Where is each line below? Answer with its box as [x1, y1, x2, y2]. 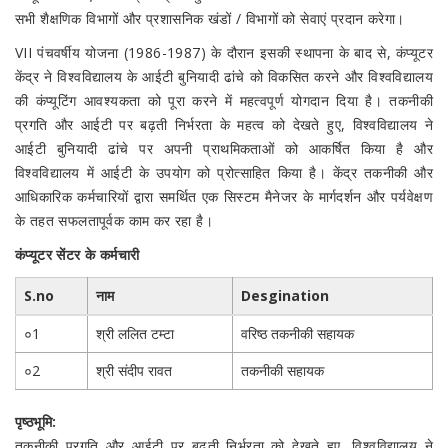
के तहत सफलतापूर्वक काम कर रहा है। [15, 211, 213, 231]
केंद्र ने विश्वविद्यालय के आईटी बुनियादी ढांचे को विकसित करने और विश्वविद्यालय [15, 67, 433, 87]
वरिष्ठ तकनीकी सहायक [241, 324, 354, 344]
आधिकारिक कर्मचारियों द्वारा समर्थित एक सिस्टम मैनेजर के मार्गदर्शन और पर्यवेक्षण [15, 187, 433, 207]
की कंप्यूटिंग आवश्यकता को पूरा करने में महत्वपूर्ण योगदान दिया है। [15, 91, 390, 111]
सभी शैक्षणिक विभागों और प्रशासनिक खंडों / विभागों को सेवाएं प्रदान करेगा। [15, 9, 405, 29]
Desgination [241, 286, 329, 306]
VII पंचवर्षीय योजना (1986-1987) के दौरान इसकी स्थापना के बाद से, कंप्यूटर [15, 43, 433, 63]
